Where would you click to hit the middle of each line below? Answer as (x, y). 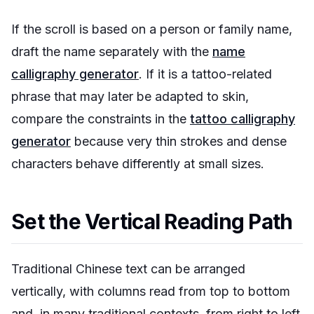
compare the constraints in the (101, 119)
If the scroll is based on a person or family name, (152, 29)
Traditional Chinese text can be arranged (128, 269)
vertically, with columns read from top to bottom (151, 291)
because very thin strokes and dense (179, 141)
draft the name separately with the (112, 52)
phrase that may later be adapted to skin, (130, 96)
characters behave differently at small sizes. (138, 164)
